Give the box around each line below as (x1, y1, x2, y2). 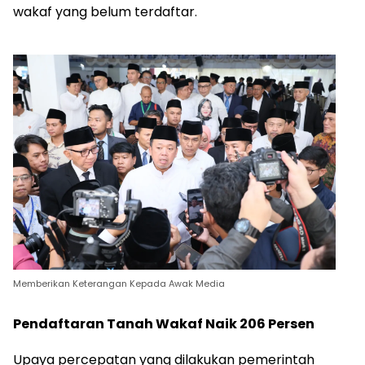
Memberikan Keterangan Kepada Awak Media (13, 277, 225, 291)
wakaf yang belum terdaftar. (13, 2, 197, 22)
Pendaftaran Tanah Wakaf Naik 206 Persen (13, 314, 314, 334)
